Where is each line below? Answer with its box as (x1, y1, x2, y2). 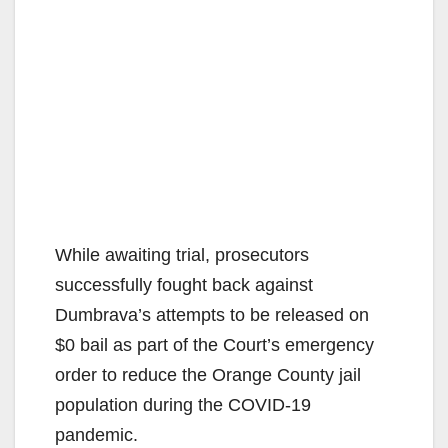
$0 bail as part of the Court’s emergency (55, 334, 374, 355)
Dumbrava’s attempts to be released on (55, 304, 369, 325)
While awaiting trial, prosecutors (55, 244, 309, 265)
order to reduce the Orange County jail (55, 364, 361, 385)
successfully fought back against (55, 274, 313, 295)
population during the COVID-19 (55, 394, 311, 415)
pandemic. (55, 424, 138, 445)
